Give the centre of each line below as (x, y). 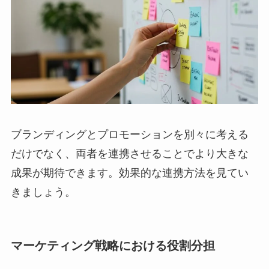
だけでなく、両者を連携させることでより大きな (129, 154)
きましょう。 (43, 192)
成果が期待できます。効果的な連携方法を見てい (129, 173)
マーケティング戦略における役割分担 (113, 245)
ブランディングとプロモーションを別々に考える (129, 135)
